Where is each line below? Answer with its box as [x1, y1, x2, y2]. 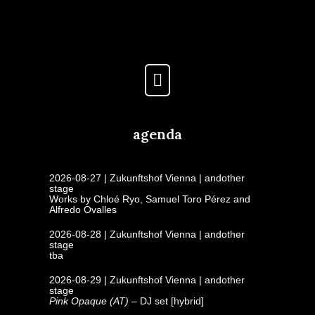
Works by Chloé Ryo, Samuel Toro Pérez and [49, 193, 250, 205]
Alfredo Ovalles [49, 204, 117, 215]
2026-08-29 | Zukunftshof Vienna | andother [49, 274, 245, 285]
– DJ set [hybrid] [129, 295, 204, 307]
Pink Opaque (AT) [49, 295, 129, 307]
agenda [133, 125, 182, 143]
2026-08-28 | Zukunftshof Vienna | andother [49, 229, 245, 240]
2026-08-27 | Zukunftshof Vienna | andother [49, 172, 245, 184]
